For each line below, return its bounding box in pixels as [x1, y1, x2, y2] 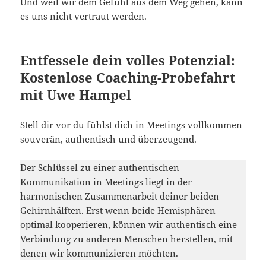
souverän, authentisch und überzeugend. [20, 132, 197, 145]
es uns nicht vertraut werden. [20, 9, 147, 22]
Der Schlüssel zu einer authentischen [20, 161, 180, 173]
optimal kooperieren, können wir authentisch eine [20, 218, 237, 230]
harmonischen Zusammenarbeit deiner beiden [20, 189, 220, 202]
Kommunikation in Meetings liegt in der [20, 175, 192, 188]
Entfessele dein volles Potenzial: [20, 50, 236, 69]
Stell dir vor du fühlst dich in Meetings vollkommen [20, 118, 243, 131]
